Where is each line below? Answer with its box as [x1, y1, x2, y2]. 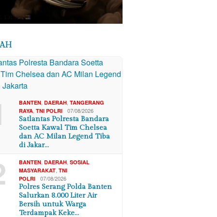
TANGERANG [70, 98, 105, 106]
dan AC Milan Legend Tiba [19, 132, 110, 140]
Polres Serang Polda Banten [19, 182, 112, 191]
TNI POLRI [36, 107, 63, 114]
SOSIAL [70, 158, 90, 166]
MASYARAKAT [19, 166, 56, 174]
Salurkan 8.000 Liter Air [19, 191, 97, 200]
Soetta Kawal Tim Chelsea [19, 123, 108, 132]
